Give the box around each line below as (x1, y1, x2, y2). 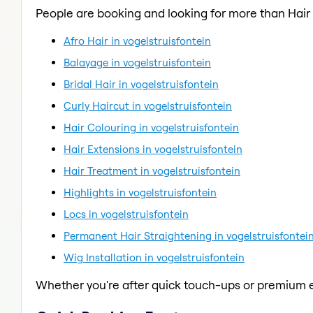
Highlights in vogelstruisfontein (64, 185, 217, 199)
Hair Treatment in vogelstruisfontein (64, 163, 240, 177)
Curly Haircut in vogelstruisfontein (64, 99, 232, 112)
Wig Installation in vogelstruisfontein (64, 250, 245, 264)
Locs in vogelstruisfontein (64, 207, 189, 221)
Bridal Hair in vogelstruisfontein (64, 77, 219, 91)
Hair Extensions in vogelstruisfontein (64, 142, 242, 156)
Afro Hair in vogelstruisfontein (64, 34, 211, 48)
